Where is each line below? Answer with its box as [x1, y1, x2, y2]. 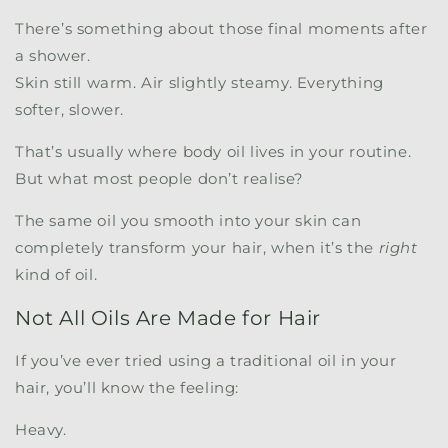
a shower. [15, 46, 91, 65]
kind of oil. [15, 265, 98, 284]
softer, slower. [15, 100, 124, 119]
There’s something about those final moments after [15, 19, 428, 38]
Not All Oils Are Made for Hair [15, 305, 321, 330]
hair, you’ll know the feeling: [15, 378, 240, 398]
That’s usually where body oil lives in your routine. [15, 142, 412, 161]
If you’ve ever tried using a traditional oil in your [15, 351, 397, 371]
